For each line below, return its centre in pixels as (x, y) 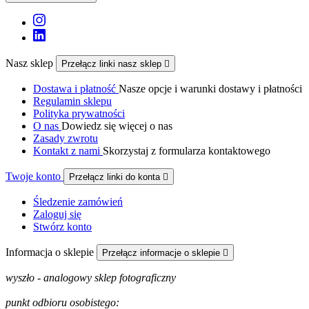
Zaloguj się (57, 214)
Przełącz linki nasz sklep (113, 63)
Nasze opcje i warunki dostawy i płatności (210, 88)
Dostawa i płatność (76, 88)
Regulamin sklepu (72, 101)
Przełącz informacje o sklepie (162, 252)
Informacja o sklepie (51, 252)
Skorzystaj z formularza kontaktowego (187, 150)
